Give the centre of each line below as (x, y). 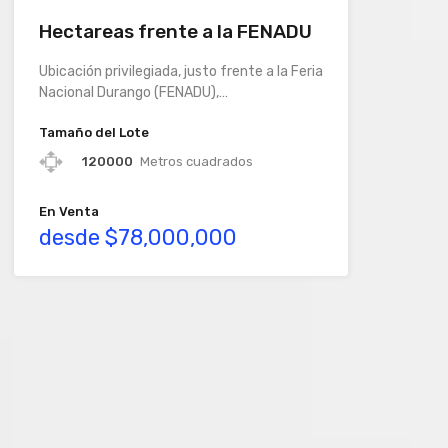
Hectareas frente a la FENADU (175, 32)
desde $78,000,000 (137, 238)
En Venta (68, 212)
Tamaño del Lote (93, 133)
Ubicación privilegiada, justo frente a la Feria (180, 72)
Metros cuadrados (196, 162)
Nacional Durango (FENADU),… (133, 93)
